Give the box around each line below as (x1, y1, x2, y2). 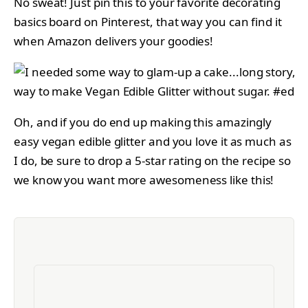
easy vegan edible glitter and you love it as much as (14, 133, 291, 150)
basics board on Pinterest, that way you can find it (14, 14, 282, 30)
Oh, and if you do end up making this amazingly (14, 114, 272, 131)
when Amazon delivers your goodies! (14, 33, 214, 49)
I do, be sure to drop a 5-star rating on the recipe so (14, 153, 291, 169)
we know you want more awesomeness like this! (14, 172, 274, 188)
